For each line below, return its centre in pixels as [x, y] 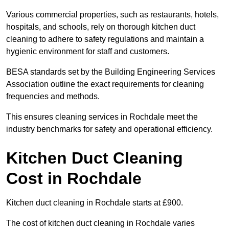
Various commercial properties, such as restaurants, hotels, [112, 15]
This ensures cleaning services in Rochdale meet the [102, 117]
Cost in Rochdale [74, 179]
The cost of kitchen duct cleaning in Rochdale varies [100, 223]
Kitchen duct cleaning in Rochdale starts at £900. [95, 203]
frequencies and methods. [53, 97]
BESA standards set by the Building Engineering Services [111, 72]
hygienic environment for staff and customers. [88, 52]
